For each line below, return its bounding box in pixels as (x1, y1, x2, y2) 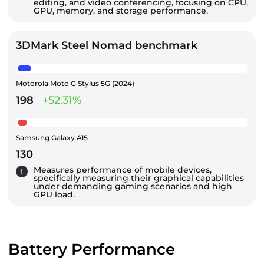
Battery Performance (8, 239, 175, 259)
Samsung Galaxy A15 (16, 133, 88, 142)
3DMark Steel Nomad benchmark (16, 38, 197, 52)
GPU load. (34, 189, 75, 200)
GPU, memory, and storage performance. (34, 5, 208, 16)
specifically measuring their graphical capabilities (34, 172, 244, 183)
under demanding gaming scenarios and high (34, 180, 232, 192)
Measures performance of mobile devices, (34, 164, 212, 175)
